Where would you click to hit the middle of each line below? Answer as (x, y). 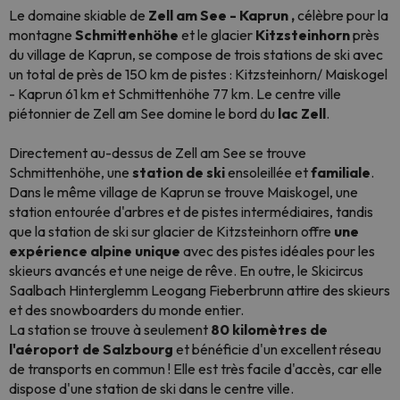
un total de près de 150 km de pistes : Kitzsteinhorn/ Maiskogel (198, 74)
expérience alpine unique (95, 251)
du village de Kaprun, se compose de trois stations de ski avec (196, 54)
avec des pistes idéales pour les (278, 251)
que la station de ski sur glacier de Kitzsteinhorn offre (171, 231)
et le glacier (218, 35)
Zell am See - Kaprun (218, 15)
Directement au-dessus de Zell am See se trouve (158, 153)
